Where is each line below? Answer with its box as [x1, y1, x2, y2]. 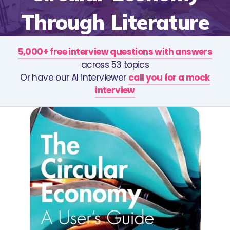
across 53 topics [81, 58, 149, 71]
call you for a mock [128, 71, 210, 84]
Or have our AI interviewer [20, 71, 129, 84]
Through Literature [21, 9, 209, 35]
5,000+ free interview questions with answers [17, 45, 213, 58]
